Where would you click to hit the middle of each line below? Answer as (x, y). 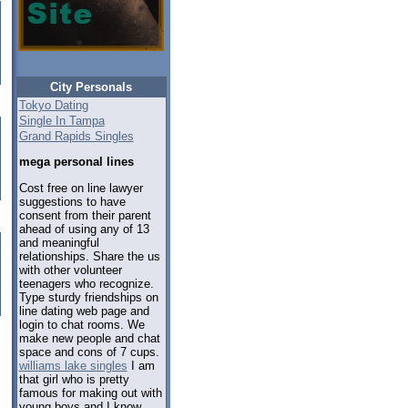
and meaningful (59, 242)
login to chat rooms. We (82, 324)
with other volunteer (70, 270)
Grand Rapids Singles (76, 136)
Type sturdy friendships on (88, 297)
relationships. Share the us (89, 256)
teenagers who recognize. (86, 283)
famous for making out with (90, 393)
